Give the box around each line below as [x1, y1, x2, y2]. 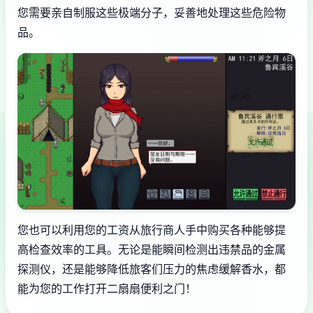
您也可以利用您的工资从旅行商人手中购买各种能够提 [17, 222, 286, 237]
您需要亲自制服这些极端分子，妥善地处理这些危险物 [17, 6, 286, 20]
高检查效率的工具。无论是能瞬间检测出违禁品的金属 [17, 242, 286, 256]
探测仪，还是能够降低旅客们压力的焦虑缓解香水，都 [17, 261, 286, 276]
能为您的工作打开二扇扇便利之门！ [17, 281, 196, 296]
